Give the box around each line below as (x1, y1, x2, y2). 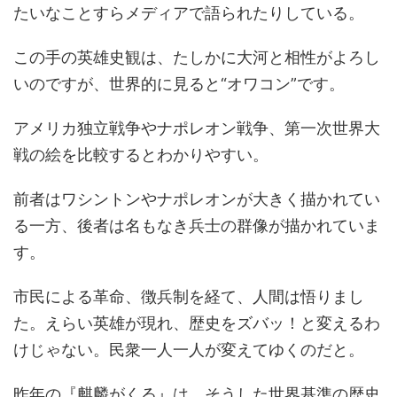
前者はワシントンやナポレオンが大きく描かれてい (13, 190, 380, 208)
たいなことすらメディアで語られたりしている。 (13, 4, 364, 22)
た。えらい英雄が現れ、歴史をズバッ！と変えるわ (13, 314, 380, 332)
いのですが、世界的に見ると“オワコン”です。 (13, 74, 345, 93)
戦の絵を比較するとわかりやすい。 (13, 145, 269, 164)
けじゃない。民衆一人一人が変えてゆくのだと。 (13, 340, 364, 359)
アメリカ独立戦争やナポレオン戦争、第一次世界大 (13, 119, 380, 137)
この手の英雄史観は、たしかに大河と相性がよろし (13, 48, 380, 66)
